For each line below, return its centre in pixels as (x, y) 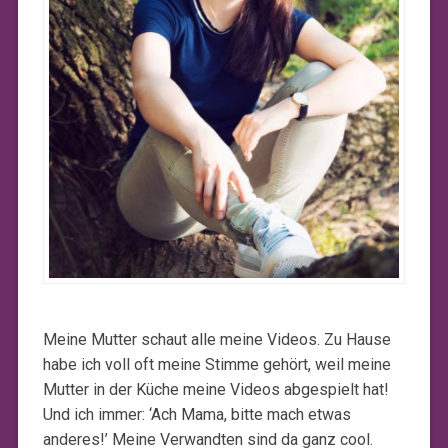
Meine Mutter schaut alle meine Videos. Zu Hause (216, 339)
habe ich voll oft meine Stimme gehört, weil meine (216, 364)
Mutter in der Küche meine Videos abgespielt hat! (215, 389)
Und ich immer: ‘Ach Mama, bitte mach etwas (196, 414)
